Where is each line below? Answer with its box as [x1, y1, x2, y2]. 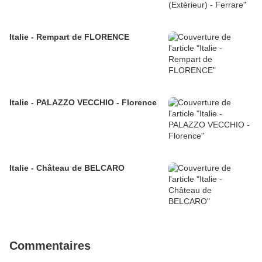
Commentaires [9, 239, 91, 253]
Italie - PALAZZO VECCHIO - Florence [9, 98, 157, 108]
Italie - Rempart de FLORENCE [9, 32, 129, 42]
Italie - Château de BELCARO [9, 163, 125, 173]
